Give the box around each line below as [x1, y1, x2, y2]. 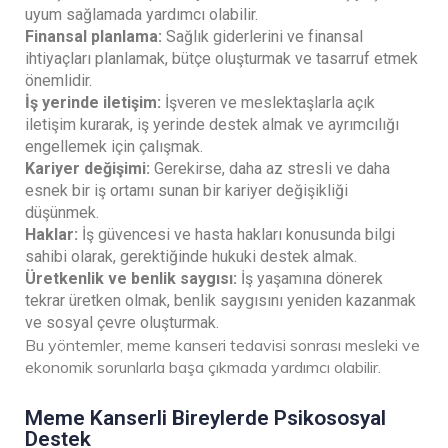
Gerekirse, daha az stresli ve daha [150, 158, 390, 178]
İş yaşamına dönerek [237, 268, 383, 288]
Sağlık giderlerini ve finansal [162, 26, 363, 46]
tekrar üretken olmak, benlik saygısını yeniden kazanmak [25, 290, 416, 310]
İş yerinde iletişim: [25, 92, 161, 112]
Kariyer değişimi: [25, 158, 150, 178]
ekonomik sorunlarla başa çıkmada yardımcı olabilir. [25, 356, 381, 377]
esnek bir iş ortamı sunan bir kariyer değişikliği [25, 180, 348, 200]
